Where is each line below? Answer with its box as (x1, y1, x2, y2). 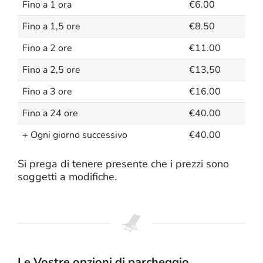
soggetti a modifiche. (18, 170, 117, 184)
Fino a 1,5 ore (22, 20, 80, 33)
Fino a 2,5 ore (22, 63, 80, 76)
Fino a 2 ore (22, 42, 72, 55)
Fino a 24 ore (22, 107, 78, 120)
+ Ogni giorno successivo (22, 129, 127, 141)
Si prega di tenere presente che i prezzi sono (18, 157, 229, 171)
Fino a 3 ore (22, 85, 72, 98)
